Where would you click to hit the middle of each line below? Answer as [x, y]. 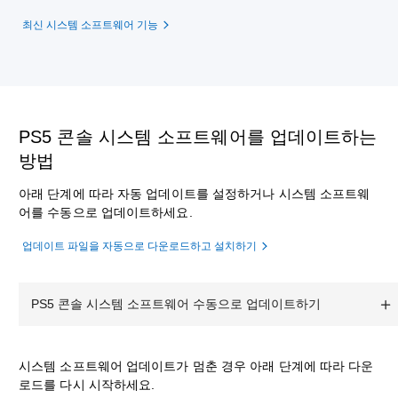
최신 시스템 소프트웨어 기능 [90, 25]
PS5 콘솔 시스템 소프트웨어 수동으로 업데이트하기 [176, 304]
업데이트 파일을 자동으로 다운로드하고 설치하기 [139, 246]
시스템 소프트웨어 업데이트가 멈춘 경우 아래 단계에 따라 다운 [196, 366]
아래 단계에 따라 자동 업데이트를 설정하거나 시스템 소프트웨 [195, 194]
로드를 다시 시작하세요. [87, 385]
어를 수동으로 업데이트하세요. [106, 212]
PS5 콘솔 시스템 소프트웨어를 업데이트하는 [198, 137]
